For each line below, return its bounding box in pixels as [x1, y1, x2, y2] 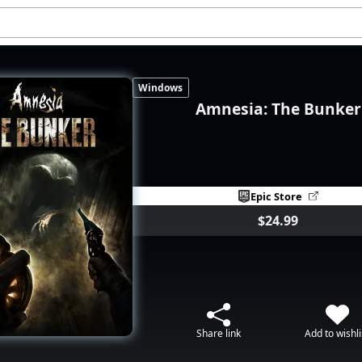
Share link [196, 326, 242, 340]
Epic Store [250, 188, 303, 204]
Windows [138, 81, 183, 95]
